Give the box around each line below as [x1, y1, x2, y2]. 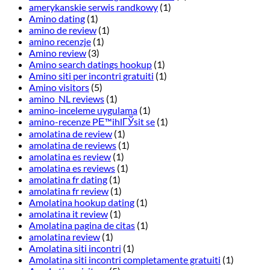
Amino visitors [29, 81, 89, 93]
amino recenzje [29, 36, 91, 48]
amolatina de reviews [29, 139, 116, 151]
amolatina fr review [29, 185, 108, 197]
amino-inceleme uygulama [29, 104, 137, 116]
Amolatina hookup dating [29, 196, 134, 209]
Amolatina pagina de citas [29, 219, 135, 231]
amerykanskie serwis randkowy [29, 1, 158, 13]
